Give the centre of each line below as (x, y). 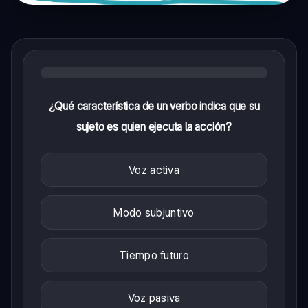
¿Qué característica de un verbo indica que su (154, 106)
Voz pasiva (154, 297)
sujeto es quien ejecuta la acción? (154, 126)
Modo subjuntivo (154, 212)
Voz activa (154, 169)
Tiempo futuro (154, 255)
